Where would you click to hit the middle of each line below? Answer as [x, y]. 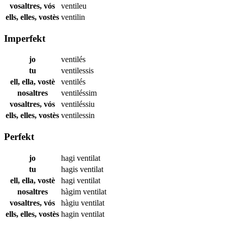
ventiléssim [79, 93]
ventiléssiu [78, 104]
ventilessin [78, 116]
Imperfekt [25, 38]
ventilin [73, 17]
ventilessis [77, 71]
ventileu [74, 6]
